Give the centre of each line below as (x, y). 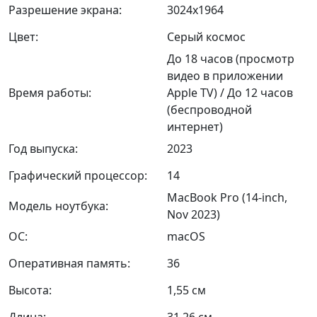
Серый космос (206, 36)
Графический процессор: (78, 175)
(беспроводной (209, 109)
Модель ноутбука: (58, 206)
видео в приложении (225, 75)
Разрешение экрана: (65, 10)
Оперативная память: (69, 263)
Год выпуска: (43, 148)
